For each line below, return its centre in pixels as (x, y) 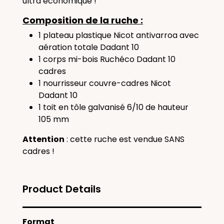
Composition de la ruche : (83, 20)
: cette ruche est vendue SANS (124, 139)
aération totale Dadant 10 (89, 47)
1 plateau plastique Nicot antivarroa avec (119, 35)
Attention (43, 139)
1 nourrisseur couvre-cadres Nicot (105, 83)
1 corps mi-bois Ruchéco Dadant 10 (107, 59)
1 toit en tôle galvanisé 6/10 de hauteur (113, 107)
